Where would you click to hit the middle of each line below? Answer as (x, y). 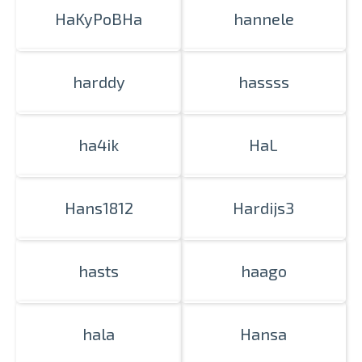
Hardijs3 (263, 208)
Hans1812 (99, 208)
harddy (99, 82)
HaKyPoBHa (99, 19)
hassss (263, 82)
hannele (263, 19)
